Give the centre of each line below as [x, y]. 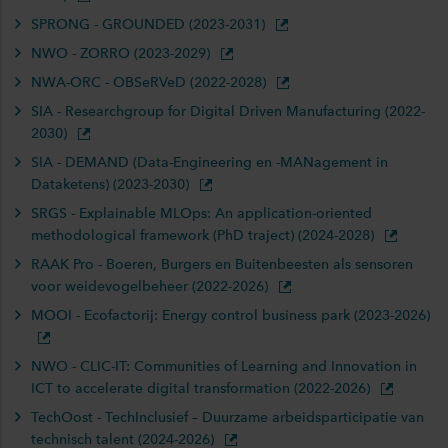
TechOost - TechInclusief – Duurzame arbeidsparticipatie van [227, 417]
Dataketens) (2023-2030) [112, 184]
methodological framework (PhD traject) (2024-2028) [204, 235]
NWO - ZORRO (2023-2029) [122, 53]
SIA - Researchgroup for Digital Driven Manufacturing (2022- [228, 111]
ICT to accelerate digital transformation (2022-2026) [202, 388]
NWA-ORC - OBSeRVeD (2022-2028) [150, 82]
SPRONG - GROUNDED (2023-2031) [150, 24]
